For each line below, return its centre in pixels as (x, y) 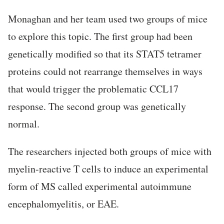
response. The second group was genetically (97, 106)
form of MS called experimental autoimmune (100, 186)
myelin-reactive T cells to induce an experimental (108, 169)
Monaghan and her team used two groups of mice (108, 19)
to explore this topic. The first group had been (100, 36)
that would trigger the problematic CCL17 (93, 89)
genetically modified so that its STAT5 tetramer (105, 54)
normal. (24, 124)
